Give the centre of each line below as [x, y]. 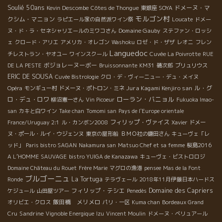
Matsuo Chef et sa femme [151, 145]
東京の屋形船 [102, 134]
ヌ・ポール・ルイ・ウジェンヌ [46, 134]
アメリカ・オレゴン [85, 42]
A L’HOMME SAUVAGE [37, 157]
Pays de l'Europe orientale [151, 111]
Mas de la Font [182, 168]
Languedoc [129, 53]
